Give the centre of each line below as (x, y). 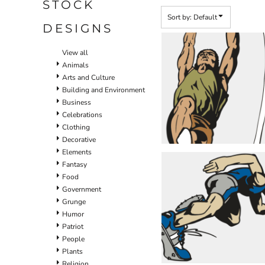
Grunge (74, 201)
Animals (75, 65)
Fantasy (75, 164)
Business (77, 102)
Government (82, 189)
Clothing (76, 127)
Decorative (79, 139)
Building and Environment (104, 90)
